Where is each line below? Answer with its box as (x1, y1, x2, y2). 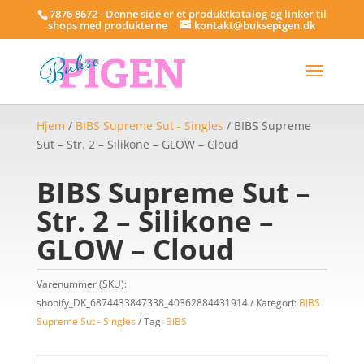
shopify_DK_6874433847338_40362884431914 (36, 296, 248, 310)
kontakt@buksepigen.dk (194, 17, 316, 32)
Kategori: (255, 296, 299, 310)
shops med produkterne (48, 17, 168, 32)
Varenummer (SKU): (36, 277, 127, 291)
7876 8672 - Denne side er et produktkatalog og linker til (49, 6, 327, 21)
